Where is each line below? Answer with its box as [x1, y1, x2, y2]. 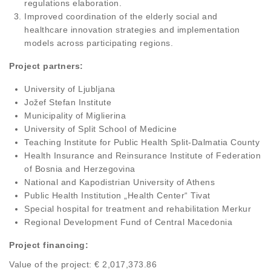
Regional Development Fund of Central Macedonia [24, 217, 232, 227]
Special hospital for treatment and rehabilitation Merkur [24, 204, 251, 214]
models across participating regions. [24, 38, 173, 48]
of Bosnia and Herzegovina [24, 164, 135, 174]
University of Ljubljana [24, 84, 116, 94]
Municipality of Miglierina [24, 111, 126, 121]
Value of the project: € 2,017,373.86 [9, 260, 157, 270]
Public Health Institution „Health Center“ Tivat [24, 191, 211, 201]
